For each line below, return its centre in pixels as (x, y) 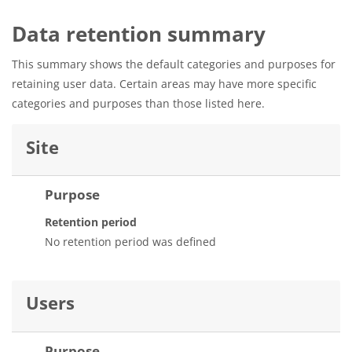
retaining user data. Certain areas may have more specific (164, 84)
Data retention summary (139, 34)
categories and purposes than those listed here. (138, 104)
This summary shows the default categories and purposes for (174, 64)
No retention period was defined (130, 242)
